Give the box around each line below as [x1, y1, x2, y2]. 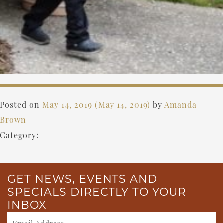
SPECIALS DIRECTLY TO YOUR [7, 185, 186, 199]
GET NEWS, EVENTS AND [7, 172, 157, 186]
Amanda [164, 99, 197, 110]
